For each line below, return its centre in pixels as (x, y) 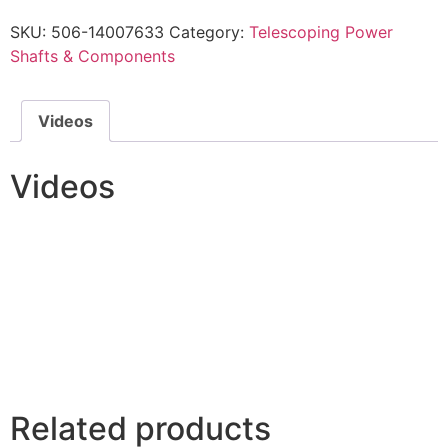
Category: (209, 31)
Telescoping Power (321, 31)
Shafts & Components (92, 55)
